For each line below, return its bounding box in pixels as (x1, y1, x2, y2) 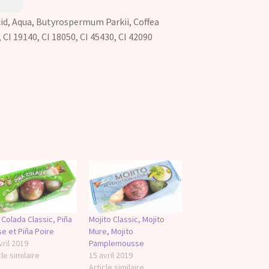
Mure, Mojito (89, 225, 134, 237)
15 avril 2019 (89, 249, 133, 261)
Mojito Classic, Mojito (89, 213, 165, 225)
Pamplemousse (89, 237, 145, 249)
